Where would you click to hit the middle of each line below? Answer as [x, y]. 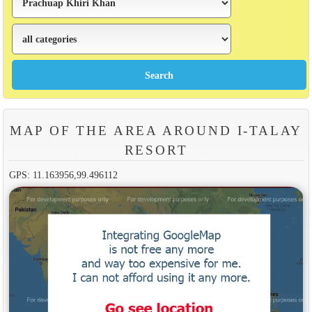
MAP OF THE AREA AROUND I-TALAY [156, 130]
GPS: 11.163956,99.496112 [63, 174]
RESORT [156, 150]
